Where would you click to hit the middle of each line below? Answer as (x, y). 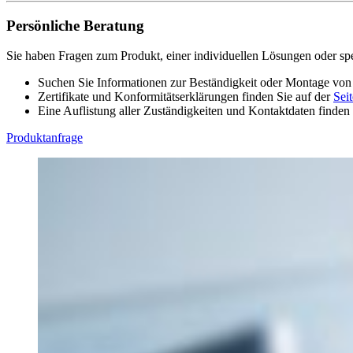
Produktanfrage (45, 138)
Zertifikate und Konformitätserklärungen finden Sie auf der (186, 97)
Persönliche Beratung (75, 25)
